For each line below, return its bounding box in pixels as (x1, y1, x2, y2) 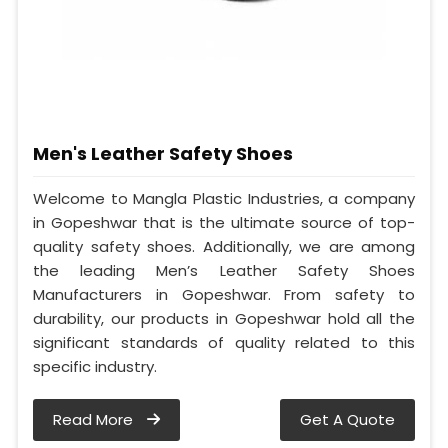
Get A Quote (300, 409, 395, 431)
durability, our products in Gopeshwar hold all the (33, 308, 415, 330)
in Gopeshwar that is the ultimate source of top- (33, 212, 415, 234)
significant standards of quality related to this (33, 332, 415, 354)
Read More (53, 409, 137, 431)
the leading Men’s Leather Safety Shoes (33, 260, 415, 282)
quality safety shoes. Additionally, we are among (33, 236, 415, 258)
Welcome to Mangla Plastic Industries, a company (33, 188, 415, 210)
